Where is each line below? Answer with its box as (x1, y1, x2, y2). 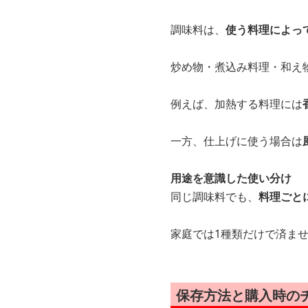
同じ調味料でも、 (170, 189, 258, 205)
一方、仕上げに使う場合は (170, 133, 302, 149)
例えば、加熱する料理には (170, 96, 302, 112)
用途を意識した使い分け (170, 170, 291, 186)
